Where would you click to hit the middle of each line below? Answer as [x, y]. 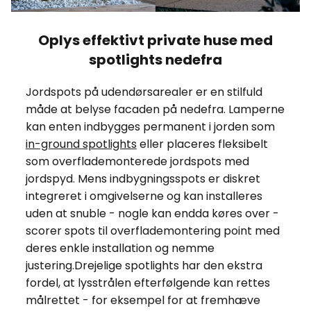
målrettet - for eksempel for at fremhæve [143, 300]
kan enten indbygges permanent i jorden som [150, 126]
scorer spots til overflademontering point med [152, 230]
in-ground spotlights [81, 144]
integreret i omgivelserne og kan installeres [144, 196]
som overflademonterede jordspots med [137, 161]
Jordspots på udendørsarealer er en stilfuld [144, 92]
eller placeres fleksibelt [202, 144]
